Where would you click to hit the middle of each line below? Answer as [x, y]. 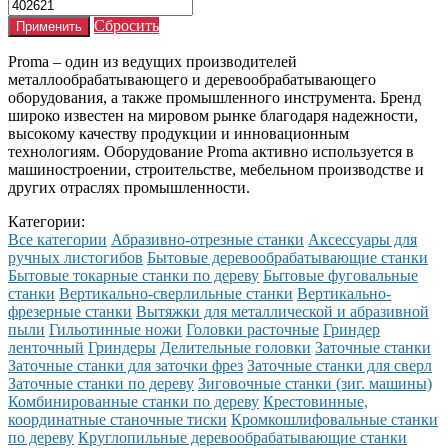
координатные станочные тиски [117, 419]
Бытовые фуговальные [340, 275]
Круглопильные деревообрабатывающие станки [242, 437]
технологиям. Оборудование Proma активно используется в [211, 151]
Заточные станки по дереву [101, 383]
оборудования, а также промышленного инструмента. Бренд [214, 97]
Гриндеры [122, 347]
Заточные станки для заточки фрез [125, 365]
